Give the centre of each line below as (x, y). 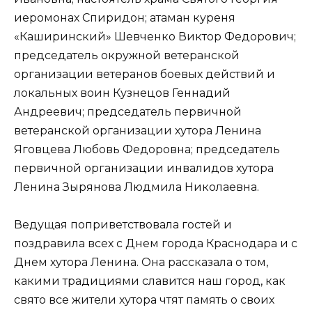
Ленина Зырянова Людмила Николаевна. (136, 187)
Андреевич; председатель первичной (128, 111)
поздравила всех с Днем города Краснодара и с (156, 243)
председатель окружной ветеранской (127, 55)
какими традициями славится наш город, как (150, 281)
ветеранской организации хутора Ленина (138, 130)
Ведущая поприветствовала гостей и (123, 224)
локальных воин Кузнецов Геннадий (122, 93)
